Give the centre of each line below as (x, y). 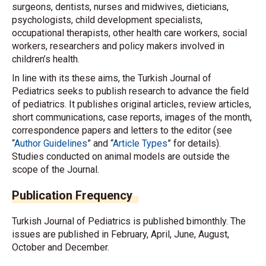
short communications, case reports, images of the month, (132, 117)
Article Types (140, 143)
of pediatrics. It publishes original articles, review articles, (132, 104)
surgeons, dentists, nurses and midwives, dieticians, (120, 7)
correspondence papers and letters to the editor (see (122, 130)
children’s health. (46, 59)
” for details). (194, 143)
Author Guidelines (51, 143)
